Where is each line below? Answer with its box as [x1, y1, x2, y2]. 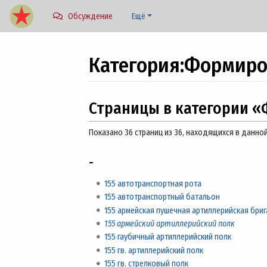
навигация [125, 91, 160, 102]
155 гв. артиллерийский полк [104, 245, 203, 256]
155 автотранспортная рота [104, 178, 201, 189]
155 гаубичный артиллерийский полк [104, 232, 231, 243]
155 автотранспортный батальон [104, 192, 220, 203]
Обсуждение [67, 11, 113, 21]
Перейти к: [88, 91, 125, 102]
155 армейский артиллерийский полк [104, 218, 235, 229]
